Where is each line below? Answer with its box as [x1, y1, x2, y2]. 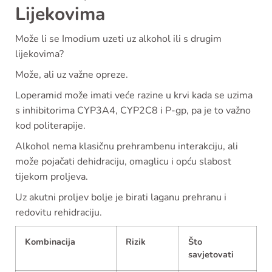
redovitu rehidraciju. [15, 206, 102, 220]
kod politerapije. [15, 119, 86, 133]
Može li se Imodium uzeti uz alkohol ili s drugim [15, 32, 222, 46]
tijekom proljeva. [15, 170, 88, 184]
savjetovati [188, 248, 234, 261]
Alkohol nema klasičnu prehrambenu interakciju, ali [15, 140, 238, 154]
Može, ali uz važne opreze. [15, 68, 128, 82]
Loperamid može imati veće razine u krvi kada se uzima [15, 89, 253, 103]
